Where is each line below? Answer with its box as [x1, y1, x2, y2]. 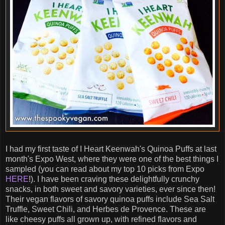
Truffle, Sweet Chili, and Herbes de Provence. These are [6, 204, 206, 213]
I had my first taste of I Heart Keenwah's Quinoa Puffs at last [6, 144, 216, 153]
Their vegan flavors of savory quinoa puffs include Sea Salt [6, 194, 214, 203]
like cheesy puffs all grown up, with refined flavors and [6, 214, 197, 223]
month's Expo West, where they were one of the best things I [6, 154, 218, 163]
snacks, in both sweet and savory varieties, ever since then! [6, 184, 215, 193]
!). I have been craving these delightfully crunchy [29, 174, 199, 183]
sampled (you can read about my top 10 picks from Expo [6, 164, 204, 173]
